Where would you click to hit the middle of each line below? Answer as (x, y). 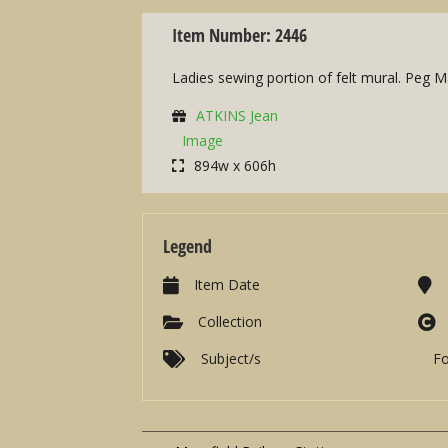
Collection (230, 322)
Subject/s (231, 359)
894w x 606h (235, 166)
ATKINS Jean (237, 116)
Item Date (227, 285)
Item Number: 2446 (239, 35)
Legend (187, 246)
